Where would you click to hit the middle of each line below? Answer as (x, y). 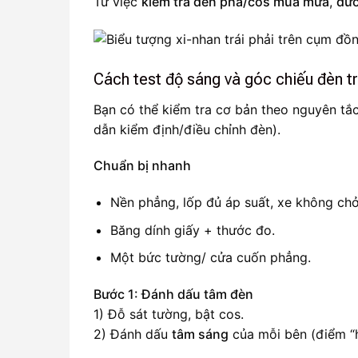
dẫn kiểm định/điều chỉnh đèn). (187, 129)
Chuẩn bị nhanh (142, 166)
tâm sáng (200, 334)
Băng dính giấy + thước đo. (192, 230)
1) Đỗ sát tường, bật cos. (169, 314)
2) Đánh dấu (133, 334)
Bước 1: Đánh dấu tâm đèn (173, 294)
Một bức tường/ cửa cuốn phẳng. (210, 258)
